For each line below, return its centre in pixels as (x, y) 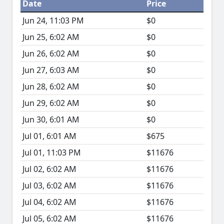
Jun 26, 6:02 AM (51, 54)
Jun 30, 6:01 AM (51, 120)
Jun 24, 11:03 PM (53, 21)
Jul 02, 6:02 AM (49, 169)
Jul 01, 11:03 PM (52, 153)
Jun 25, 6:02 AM (51, 37)
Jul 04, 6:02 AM (49, 202)
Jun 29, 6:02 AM (51, 103)
